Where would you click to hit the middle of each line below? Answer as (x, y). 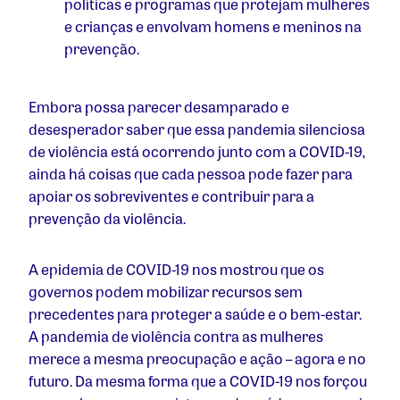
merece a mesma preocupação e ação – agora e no (197, 359)
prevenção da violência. (108, 219)
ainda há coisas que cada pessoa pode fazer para (191, 174)
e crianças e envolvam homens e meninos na (213, 27)
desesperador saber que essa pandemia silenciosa (197, 129)
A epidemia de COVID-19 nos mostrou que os (176, 270)
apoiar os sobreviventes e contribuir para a (171, 196)
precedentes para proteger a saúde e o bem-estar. (195, 314)
